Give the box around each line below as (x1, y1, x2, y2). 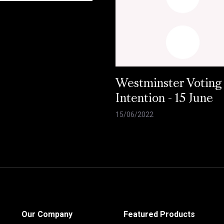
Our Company (21, 209, 72, 219)
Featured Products (123, 209, 195, 219)
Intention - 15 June (115, 93, 213, 105)
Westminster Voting (115, 78, 222, 90)
